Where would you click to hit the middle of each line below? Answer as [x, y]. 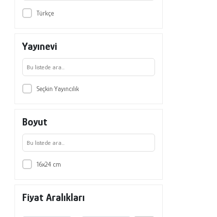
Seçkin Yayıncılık [57, 88]
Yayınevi [40, 46]
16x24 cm [48, 164]
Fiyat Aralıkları [54, 197]
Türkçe [45, 13]
